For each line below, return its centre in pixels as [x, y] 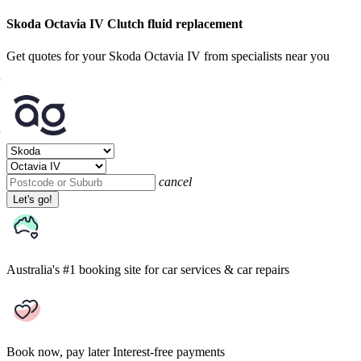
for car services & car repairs [217, 269]
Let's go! [33, 199]
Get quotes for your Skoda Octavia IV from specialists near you [168, 56]
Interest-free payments [169, 351]
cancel [175, 181]
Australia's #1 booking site [74, 269]
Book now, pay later [58, 351]
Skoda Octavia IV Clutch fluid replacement [124, 24]
